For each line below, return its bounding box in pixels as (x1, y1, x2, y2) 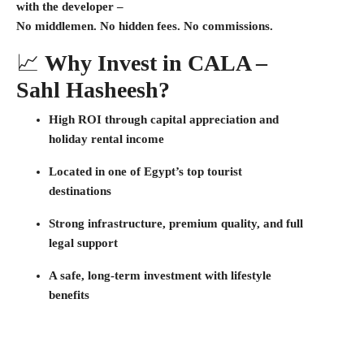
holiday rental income (49, 132, 164, 145)
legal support (49, 236, 118, 249)
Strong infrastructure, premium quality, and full (49, 217, 303, 230)
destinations (49, 184, 111, 197)
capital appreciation (150, 113, 256, 126)
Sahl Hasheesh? (16, 77, 170, 102)
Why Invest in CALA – (45, 50, 267, 76)
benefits (49, 288, 89, 301)
